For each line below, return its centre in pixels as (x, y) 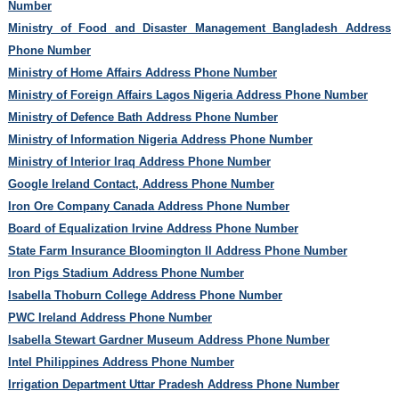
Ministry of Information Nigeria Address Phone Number (160, 139)
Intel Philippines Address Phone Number (121, 362)
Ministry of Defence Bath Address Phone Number (142, 117)
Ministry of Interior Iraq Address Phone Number (139, 161)
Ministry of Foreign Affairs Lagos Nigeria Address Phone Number (187, 94)
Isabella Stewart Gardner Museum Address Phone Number (168, 339)
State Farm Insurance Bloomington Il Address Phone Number (177, 250)
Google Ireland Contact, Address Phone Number (141, 183)
